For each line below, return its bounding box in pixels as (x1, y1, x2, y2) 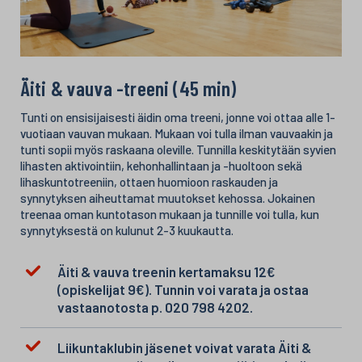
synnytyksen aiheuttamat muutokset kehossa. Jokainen (20, 191, 315, 205)
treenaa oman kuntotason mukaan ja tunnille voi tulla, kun (20, 207, 319, 221)
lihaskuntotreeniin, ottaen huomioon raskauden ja (20, 175, 278, 189)
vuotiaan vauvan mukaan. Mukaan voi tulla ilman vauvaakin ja (20, 126, 333, 141)
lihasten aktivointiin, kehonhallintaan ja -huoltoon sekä (20, 158, 302, 173)
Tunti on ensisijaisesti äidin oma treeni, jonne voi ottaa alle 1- (20, 110, 335, 124)
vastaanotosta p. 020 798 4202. (57, 299, 253, 316)
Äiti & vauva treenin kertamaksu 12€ (57, 263, 276, 280)
